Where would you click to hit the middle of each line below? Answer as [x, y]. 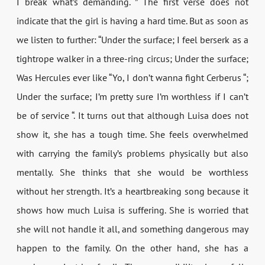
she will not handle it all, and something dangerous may [132, 229]
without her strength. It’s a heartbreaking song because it [132, 191]
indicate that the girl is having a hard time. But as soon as [132, 20]
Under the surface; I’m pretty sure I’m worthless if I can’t [132, 96]
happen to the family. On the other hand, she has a [132, 248]
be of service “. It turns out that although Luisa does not [132, 115]
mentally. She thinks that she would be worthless [132, 172]
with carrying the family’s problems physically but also [132, 153]
